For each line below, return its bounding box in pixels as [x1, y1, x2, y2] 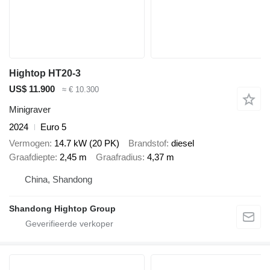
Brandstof [128, 137, 166, 148]
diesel [171, 137, 194, 148]
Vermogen [9, 137, 49, 148]
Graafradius [96, 151, 142, 162]
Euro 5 [40, 122, 66, 133]
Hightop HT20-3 [9, 67, 81, 78]
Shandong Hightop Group [9, 204, 116, 214]
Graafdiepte [9, 151, 55, 162]
